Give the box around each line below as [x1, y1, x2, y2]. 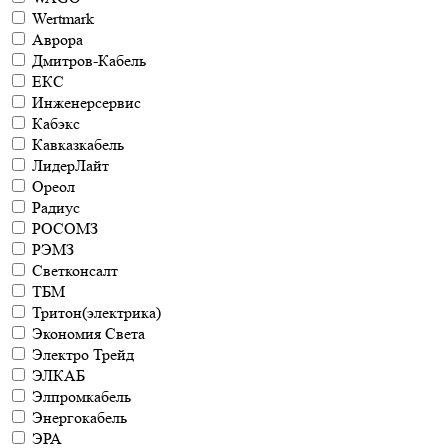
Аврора [32, 30, 83, 49]
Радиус [32, 198, 80, 217]
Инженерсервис [32, 93, 141, 112]
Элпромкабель [32, 387, 131, 406]
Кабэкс [32, 114, 80, 133]
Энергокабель [32, 408, 127, 427]
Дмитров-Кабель [32, 51, 146, 70]
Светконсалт [32, 261, 118, 280]
